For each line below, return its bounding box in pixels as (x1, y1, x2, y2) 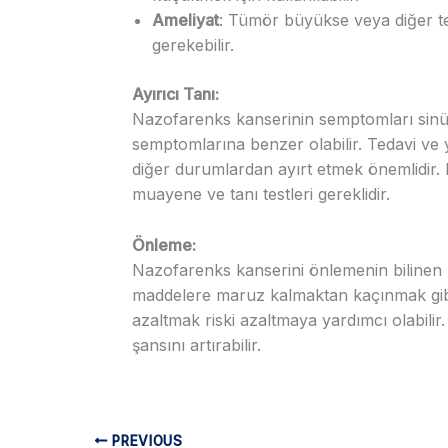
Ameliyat (152, 10, 219, 31)
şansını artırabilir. (132, 334, 261, 355)
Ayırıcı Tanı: (132, 84, 219, 105)
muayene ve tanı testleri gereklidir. (132, 184, 390, 205)
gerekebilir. (152, 35, 234, 56)
